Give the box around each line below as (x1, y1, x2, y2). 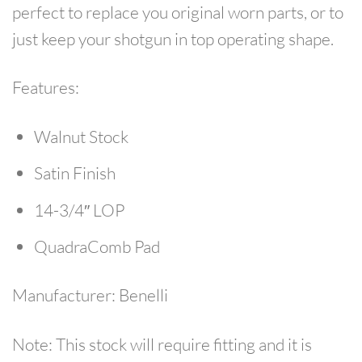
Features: (12, 77, 79, 99)
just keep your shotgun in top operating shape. (12, 28, 334, 50)
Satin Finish (34, 162, 116, 184)
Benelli (116, 284, 168, 306)
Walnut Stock (34, 125, 129, 147)
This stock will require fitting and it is (53, 333, 312, 355)
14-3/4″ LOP (34, 199, 125, 221)
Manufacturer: (12, 284, 116, 306)
